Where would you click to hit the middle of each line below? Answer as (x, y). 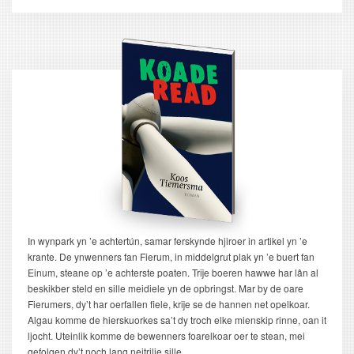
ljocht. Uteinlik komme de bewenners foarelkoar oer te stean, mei (166, 336)
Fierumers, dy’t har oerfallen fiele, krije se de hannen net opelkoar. (169, 304)
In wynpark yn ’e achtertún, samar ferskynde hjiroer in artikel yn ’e (168, 241)
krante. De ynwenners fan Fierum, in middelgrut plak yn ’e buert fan (171, 257)
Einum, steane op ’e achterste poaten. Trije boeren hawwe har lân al (173, 273)
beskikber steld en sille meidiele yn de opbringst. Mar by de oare (166, 288)
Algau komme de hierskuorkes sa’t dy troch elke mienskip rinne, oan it (177, 320)
